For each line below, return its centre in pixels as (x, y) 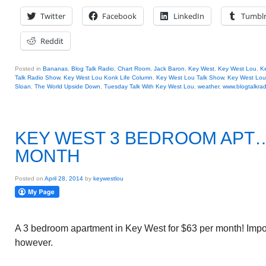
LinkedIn (189, 16)
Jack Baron (169, 69)
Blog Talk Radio (93, 69)
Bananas (55, 69)
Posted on (30, 178)
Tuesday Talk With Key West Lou (149, 86)
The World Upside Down (67, 86)
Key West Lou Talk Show (190, 77)
